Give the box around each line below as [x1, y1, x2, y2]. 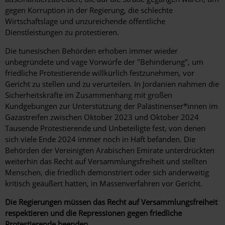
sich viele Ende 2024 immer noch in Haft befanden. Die [5, 134, 195, 145]
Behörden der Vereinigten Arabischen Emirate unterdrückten [5, 145, 214, 156]
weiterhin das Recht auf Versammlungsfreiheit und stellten [5, 156, 207, 167]
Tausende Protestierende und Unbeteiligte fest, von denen [5, 123, 205, 134]
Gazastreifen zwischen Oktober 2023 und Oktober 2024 [5, 112, 199, 123]
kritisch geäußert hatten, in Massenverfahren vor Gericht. [5, 178, 202, 189]
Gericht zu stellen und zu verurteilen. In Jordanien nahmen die [5, 79, 219, 89]
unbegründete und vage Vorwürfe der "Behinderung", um [5, 57, 203, 67]
